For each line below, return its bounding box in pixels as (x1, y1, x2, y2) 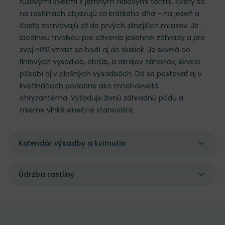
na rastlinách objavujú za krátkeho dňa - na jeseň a (20, 9, 199, 19)
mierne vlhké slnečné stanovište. (20, 105, 135, 115)
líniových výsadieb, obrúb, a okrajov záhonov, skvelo (20, 57, 200, 67)
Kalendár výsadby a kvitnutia (19, 138, 126, 148)
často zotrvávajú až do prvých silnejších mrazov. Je (20, 21, 199, 31)
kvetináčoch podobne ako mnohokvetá (20, 81, 159, 91)
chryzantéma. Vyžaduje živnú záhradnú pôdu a (20, 93, 183, 103)
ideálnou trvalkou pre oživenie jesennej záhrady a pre (20, 33, 205, 43)
